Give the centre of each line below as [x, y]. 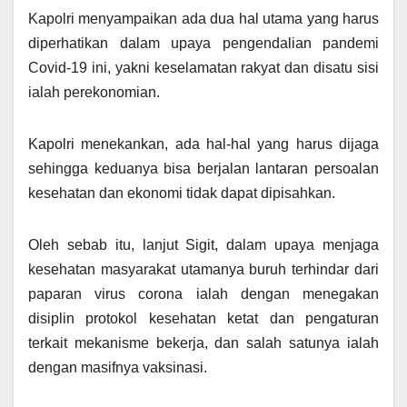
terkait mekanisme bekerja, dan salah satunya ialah [203, 343]
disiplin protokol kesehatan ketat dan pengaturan [203, 319]
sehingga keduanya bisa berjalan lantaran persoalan [203, 169]
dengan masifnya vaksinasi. [118, 368]
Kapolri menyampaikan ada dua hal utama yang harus [203, 19]
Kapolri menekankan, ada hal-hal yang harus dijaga [203, 144]
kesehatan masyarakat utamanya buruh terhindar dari [203, 270]
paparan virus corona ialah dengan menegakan [203, 294]
